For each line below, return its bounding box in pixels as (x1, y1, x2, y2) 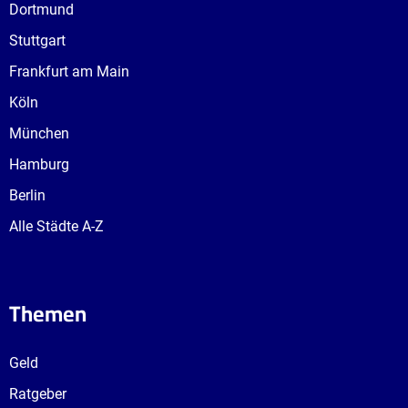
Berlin (9, 186, 46, 204)
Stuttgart (9, 31, 66, 49)
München (9, 124, 69, 142)
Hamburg (9, 155, 69, 173)
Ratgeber (9, 384, 66, 403)
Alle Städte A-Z (9, 217, 104, 235)
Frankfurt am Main (9, 62, 129, 80)
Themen (9, 292, 87, 334)
